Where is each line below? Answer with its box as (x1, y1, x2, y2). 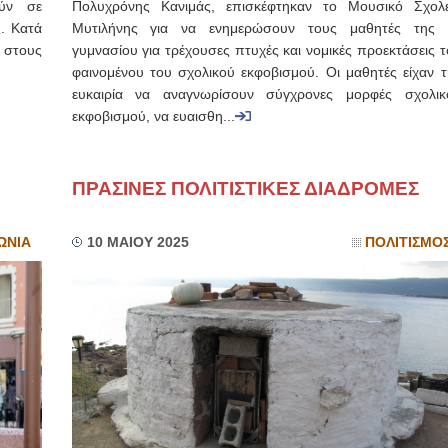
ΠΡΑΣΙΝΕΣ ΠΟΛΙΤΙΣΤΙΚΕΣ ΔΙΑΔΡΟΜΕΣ (71, 178, 419, 199)
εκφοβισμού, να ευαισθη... (71, 109, 235, 124)
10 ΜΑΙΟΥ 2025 (86, 235, 189, 250)
